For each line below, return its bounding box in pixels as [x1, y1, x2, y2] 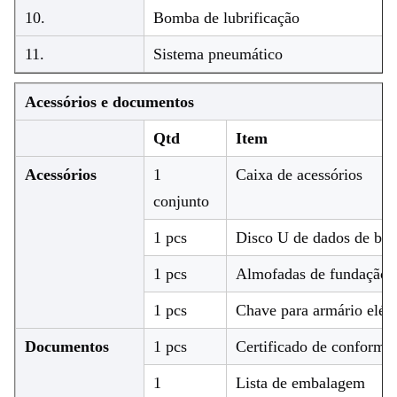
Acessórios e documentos [25, 93, 194, 112]
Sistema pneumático [153, 45, 283, 64]
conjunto [153, 192, 209, 211]
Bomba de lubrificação [153, 9, 300, 27]
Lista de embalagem [236, 374, 365, 393]
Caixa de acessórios [236, 166, 362, 184]
